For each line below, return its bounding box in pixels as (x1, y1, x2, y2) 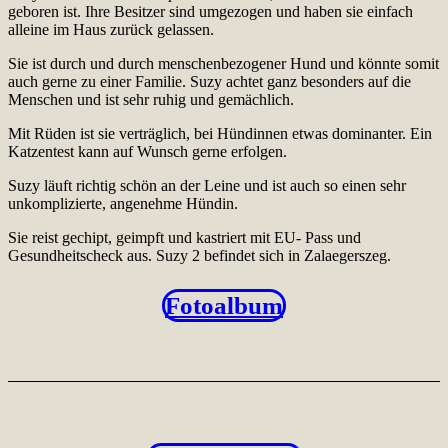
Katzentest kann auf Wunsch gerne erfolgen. (8, 142, 287, 160)
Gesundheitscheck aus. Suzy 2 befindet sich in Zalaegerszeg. (8, 246, 391, 264)
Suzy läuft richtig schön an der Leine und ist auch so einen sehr (8, 176, 406, 194)
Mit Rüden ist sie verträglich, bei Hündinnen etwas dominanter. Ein (8, 124, 432, 142)
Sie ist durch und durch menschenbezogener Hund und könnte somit (8, 54, 439, 72)
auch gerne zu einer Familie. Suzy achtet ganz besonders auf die (8, 72, 411, 90)
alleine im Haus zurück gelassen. (8, 20, 214, 38)
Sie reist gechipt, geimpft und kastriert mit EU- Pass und (8, 228, 361, 246)
